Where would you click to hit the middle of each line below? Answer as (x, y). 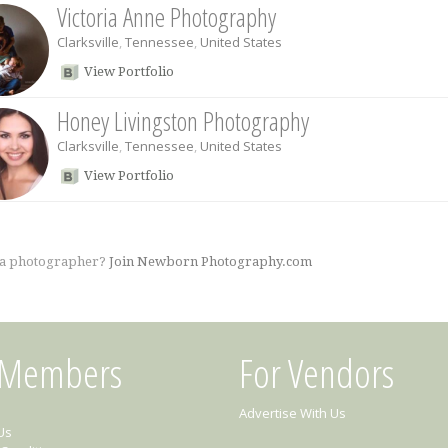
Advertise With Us (292, 413)
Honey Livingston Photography (182, 121)
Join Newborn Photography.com (210, 261)
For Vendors (316, 372)
